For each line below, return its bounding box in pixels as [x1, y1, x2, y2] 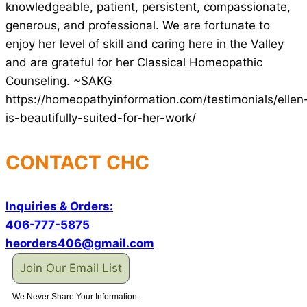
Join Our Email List [20, 261, 122, 275]
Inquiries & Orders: [5, 199, 113, 214]
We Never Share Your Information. [12, 292, 139, 302]
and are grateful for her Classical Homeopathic [5, 56, 262, 70]
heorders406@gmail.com [5, 236, 154, 251]
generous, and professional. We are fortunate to [5, 19, 270, 33]
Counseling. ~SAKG [5, 74, 112, 88]
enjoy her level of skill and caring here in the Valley [5, 37, 284, 51]
